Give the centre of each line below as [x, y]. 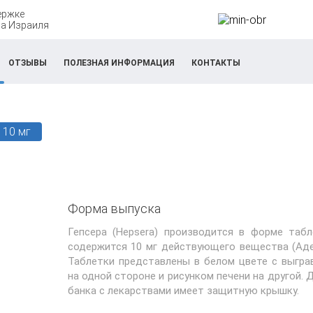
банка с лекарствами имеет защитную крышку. [183, 291]
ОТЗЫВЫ [28, 63]
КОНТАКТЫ [216, 63]
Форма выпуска [114, 209]
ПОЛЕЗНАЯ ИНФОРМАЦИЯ [119, 63]
